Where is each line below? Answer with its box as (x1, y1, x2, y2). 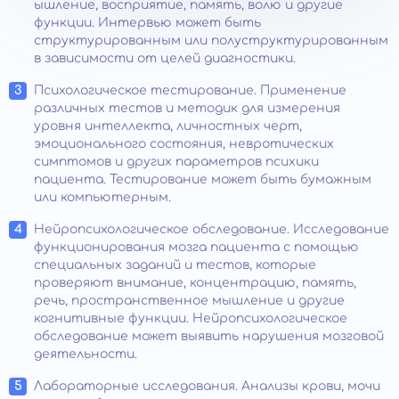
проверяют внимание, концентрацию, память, (34, 275, 356, 289)
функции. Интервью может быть (34, 15, 261, 29)
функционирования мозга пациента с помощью (34, 240, 359, 254)
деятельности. (34, 346, 137, 361)
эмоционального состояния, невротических (34, 136, 334, 151)
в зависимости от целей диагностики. (34, 51, 296, 65)
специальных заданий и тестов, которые (34, 257, 316, 272)
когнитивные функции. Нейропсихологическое (34, 311, 347, 325)
